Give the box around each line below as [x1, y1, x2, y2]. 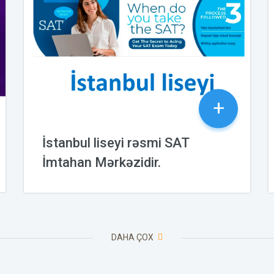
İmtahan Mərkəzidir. [42, 154, 161, 170]
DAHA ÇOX [111, 232, 155, 242]
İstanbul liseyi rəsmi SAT [42, 135, 189, 150]
